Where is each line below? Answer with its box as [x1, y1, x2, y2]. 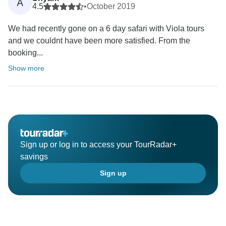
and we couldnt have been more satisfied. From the [8, 36, 190, 45]
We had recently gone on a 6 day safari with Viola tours [8, 24, 204, 33]
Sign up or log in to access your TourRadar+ [20, 140, 177, 149]
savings [20, 152, 48, 161]
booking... [8, 48, 43, 58]
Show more [8, 64, 44, 73]
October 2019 [87, 2, 135, 11]
